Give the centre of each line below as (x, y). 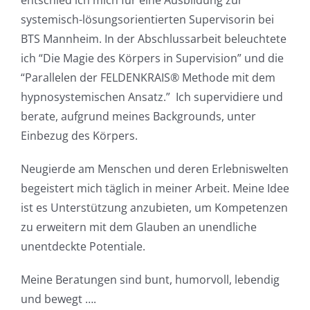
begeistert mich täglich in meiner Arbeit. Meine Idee (155, 189)
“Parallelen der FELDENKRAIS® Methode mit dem (148, 78)
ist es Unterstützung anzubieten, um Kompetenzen (154, 208)
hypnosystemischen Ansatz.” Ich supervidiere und (152, 97)
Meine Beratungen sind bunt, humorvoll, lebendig (150, 280)
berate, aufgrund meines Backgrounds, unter (138, 117)
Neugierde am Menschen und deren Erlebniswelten (154, 169)
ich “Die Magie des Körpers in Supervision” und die (152, 58)
